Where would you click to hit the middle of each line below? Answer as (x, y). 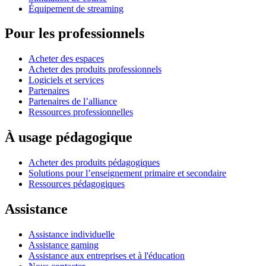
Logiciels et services (66, 80)
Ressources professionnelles (81, 112)
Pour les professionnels (75, 34)
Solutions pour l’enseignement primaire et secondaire (127, 173)
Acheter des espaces (66, 59)
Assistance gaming (64, 245)
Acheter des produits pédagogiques (94, 163)
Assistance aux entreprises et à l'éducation (107, 255)
